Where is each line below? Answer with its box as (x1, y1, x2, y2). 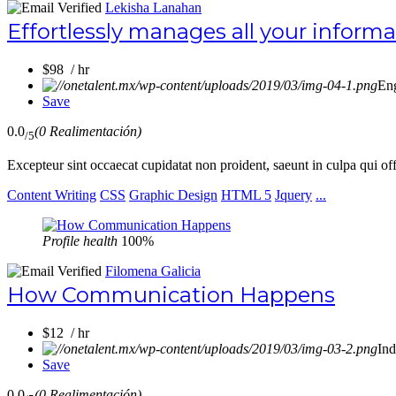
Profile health (42, 233, 118, 249)
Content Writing (7, 187, 96, 203)
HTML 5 (221, 187, 271, 203)
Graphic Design (129, 187, 217, 203)
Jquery (275, 187, 312, 203)
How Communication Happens (7, 282, 335, 308)
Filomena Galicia (105, 263, 201, 279)
